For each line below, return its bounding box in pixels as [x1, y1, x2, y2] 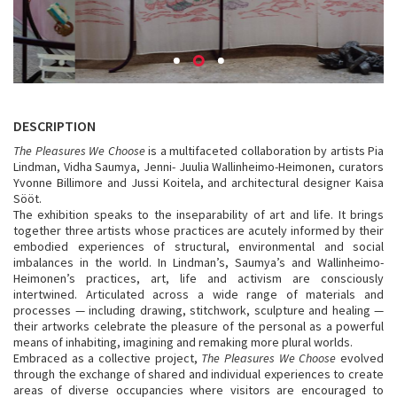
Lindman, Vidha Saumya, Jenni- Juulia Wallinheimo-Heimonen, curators [13, 159, 384, 175]
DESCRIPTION [13, 117, 96, 135]
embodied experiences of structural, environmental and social [13, 238, 384, 254]
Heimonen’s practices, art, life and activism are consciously [13, 270, 384, 286]
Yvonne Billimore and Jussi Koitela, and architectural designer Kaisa [13, 175, 384, 191]
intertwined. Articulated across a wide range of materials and [13, 286, 384, 302]
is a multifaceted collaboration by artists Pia [144, 143, 384, 159]
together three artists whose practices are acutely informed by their [13, 222, 384, 238]
